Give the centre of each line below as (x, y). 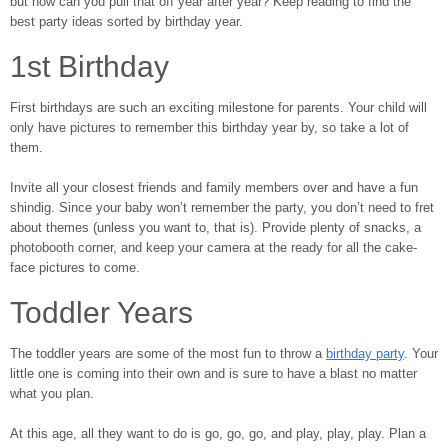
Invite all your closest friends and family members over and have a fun (214, 188)
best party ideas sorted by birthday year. (126, 22)
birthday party (365, 354)
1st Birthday (89, 67)
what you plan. (52, 394)
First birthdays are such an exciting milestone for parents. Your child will (218, 108)
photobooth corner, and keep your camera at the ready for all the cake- (213, 248)
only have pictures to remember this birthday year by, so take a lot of (209, 128)
